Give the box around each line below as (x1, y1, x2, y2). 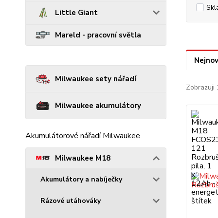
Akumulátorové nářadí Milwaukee (25, 130, 140, 141)
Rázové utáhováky (40, 196, 101, 205)
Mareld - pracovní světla (55, 30, 141, 40)
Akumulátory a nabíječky (40, 174, 122, 184)
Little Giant (55, 8, 98, 18)
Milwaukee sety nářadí (55, 73, 136, 84)
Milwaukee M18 (55, 153, 110, 163)
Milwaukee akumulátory (55, 100, 141, 110)
